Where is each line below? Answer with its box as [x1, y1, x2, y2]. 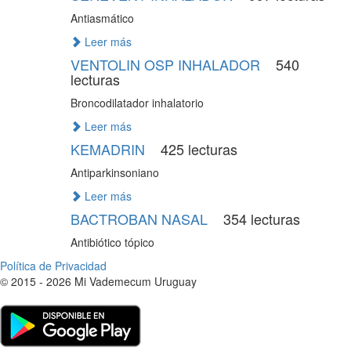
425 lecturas [156, 139, 237, 159]
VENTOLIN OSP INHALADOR [70, 54, 264, 74]
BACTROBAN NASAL [70, 208, 212, 229]
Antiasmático [70, 10, 134, 26]
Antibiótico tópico [70, 234, 154, 250]
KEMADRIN [70, 139, 149, 159]
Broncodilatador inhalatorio [70, 95, 204, 110]
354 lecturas [219, 208, 300, 229]
